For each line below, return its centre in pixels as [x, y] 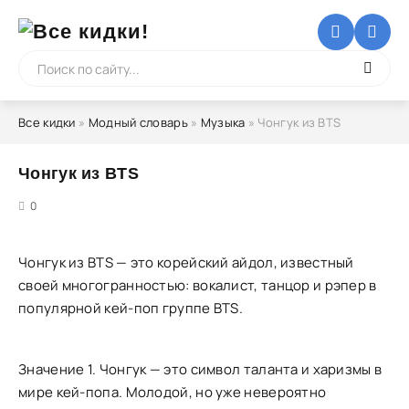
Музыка [223, 122]
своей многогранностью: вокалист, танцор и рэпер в [198, 285]
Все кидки [47, 122]
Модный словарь [138, 122]
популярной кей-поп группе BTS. [131, 308]
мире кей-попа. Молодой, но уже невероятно [173, 392]
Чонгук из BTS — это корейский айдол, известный [186, 262]
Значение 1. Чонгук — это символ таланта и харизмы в [200, 369]
